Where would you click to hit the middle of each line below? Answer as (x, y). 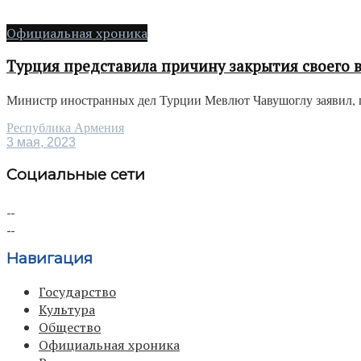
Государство (77, 292)
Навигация (50, 259)
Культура (67, 310)
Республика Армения (65, 128)
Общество (70, 328)
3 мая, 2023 (41, 143)
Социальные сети (76, 174)
